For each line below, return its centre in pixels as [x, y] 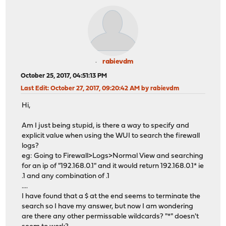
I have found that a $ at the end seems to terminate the [111, 197]
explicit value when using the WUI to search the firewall [111, 136]
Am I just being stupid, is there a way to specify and [106, 126]
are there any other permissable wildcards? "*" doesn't [110, 217]
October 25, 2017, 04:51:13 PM [64, 76]
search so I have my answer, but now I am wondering [108, 207]
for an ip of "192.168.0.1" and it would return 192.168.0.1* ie [113, 166]
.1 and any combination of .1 [66, 177]
